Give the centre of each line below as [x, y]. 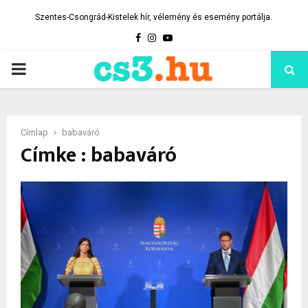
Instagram [178, 37]
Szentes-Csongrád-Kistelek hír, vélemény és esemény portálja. [154, 17]
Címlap [34, 132]
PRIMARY [45, 69]
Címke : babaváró [99, 155]
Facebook [161, 37]
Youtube [190, 37]
